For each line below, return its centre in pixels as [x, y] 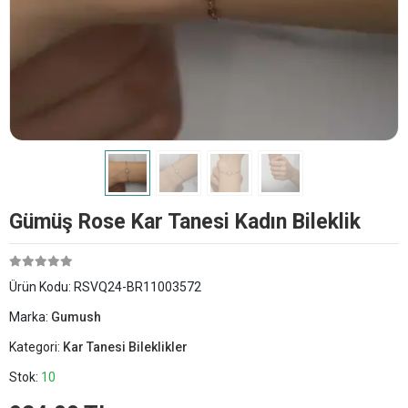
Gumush [76, 316]
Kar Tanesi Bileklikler [125, 347]
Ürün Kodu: [41, 286]
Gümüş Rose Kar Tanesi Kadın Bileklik [185, 221]
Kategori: [36, 347]
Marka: [30, 316]
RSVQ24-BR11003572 [138, 286]
